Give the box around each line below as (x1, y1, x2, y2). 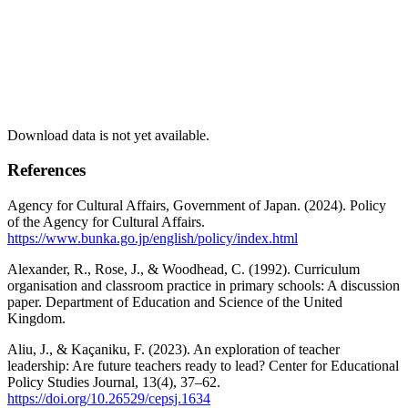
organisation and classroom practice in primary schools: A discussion (7, 278, 400, 294)
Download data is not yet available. (7, 127, 209, 143)
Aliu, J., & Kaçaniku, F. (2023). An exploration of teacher (7, 342, 340, 358)
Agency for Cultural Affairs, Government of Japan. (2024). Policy (7, 198, 386, 214)
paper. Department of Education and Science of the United (7, 294, 342, 311)
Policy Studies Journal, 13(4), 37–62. (7, 374, 220, 391)
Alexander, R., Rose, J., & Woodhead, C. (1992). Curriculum (7, 261, 360, 278)
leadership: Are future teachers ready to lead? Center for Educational (7, 358, 399, 374)
